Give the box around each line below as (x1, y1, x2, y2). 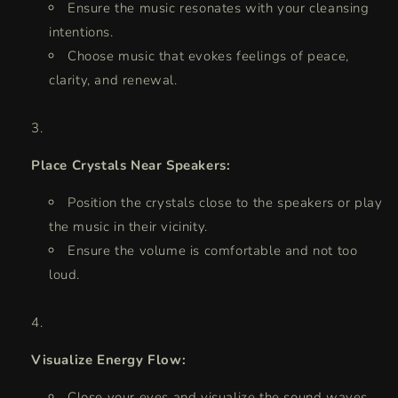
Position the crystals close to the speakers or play (68, 194, 383, 212)
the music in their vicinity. (49, 218, 208, 236)
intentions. (49, 23, 114, 42)
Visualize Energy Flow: (31, 351, 187, 370)
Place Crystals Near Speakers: (31, 156, 231, 175)
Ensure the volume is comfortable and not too (68, 242, 358, 260)
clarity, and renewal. (49, 71, 178, 90)
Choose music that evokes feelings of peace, (68, 47, 349, 66)
